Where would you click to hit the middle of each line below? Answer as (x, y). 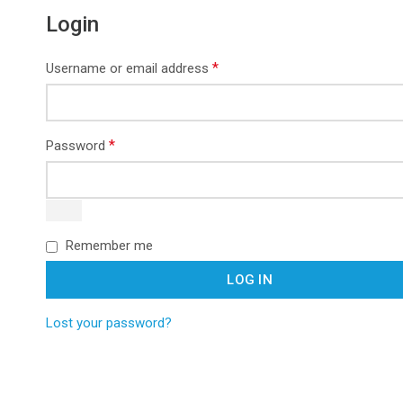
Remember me (109, 246)
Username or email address (129, 68)
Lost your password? (109, 323)
